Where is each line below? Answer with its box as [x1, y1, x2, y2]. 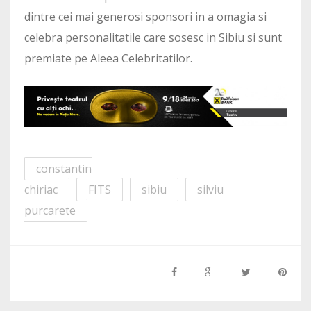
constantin [36, 160, 92, 176]
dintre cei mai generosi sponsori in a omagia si [24, 9, 267, 25]
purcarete [24, 202, 76, 218]
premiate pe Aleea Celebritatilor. [24, 51, 192, 67]
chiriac [24, 181, 58, 197]
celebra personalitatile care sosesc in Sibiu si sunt [24, 30, 282, 46]
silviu [197, 181, 224, 197]
